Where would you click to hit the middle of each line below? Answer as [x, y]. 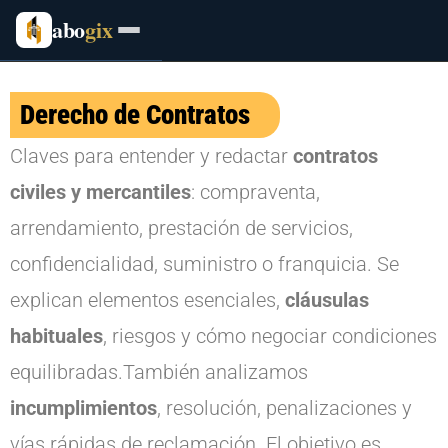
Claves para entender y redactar [151, 156]
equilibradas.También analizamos [159, 372]
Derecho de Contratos [135, 115]
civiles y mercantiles [100, 192]
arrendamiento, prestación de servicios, [181, 228]
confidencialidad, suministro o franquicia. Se [204, 264]
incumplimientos [83, 408]
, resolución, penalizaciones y [284, 408]
